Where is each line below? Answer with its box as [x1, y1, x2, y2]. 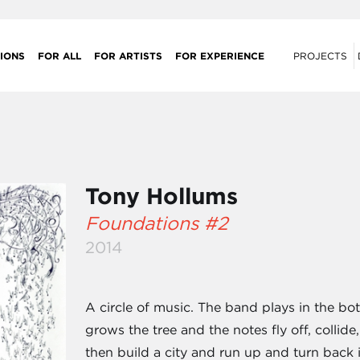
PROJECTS [293, 49, 347, 62]
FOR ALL [38, 48, 82, 62]
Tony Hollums [85, 182, 239, 210]
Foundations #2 [85, 211, 229, 235]
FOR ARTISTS [94, 48, 163, 62]
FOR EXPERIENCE [175, 48, 265, 62]
